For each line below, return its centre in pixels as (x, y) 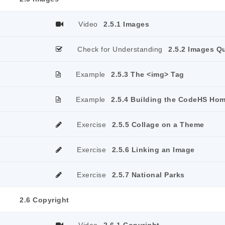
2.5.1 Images (126, 24)
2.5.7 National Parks (148, 175)
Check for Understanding (120, 49)
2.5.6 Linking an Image (153, 150)
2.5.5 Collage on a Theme (158, 125)
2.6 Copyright (44, 200)
